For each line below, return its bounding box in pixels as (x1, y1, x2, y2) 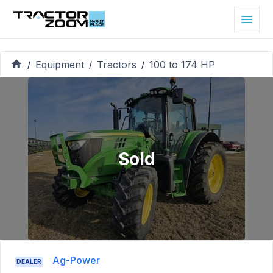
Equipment (35, 58, 84, 71)
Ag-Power (52, 254, 100, 267)
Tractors (97, 58, 136, 71)
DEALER (16, 258, 41, 266)
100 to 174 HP (149, 58, 215, 71)
